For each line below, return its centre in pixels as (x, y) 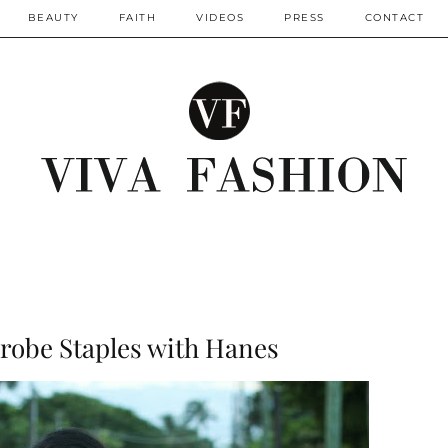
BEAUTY (53, 17)
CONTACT (394, 17)
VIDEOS (220, 17)
